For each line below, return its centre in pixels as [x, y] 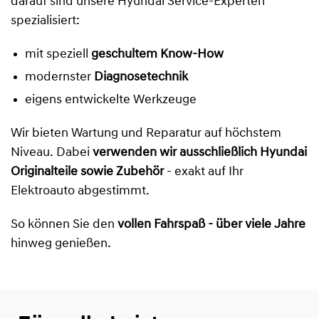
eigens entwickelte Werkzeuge [111, 100]
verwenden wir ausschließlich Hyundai [200, 152]
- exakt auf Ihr [204, 172]
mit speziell [58, 54]
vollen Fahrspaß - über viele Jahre [211, 224]
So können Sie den [64, 224]
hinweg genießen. [61, 244]
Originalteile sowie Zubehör [87, 172]
